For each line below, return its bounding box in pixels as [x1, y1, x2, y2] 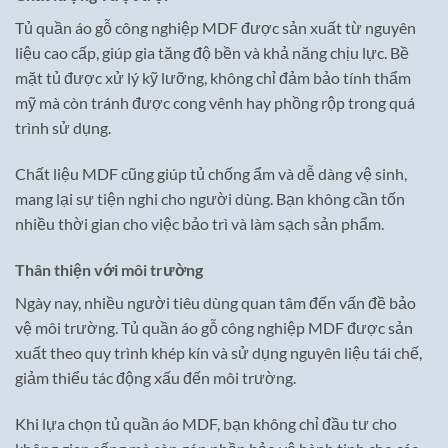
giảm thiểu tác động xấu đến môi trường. [15, 368, 296, 388]
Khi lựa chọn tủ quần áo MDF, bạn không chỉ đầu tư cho [15, 413, 397, 433]
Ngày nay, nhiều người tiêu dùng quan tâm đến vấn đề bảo [15, 293, 416, 313]
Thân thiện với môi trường [15, 260, 203, 280]
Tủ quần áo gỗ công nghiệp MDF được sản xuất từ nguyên [15, 18, 416, 38]
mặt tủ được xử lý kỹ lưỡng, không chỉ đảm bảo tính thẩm [15, 68, 411, 88]
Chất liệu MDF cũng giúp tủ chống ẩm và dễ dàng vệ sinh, [15, 164, 407, 184]
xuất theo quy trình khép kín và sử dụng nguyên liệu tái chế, [15, 343, 422, 363]
